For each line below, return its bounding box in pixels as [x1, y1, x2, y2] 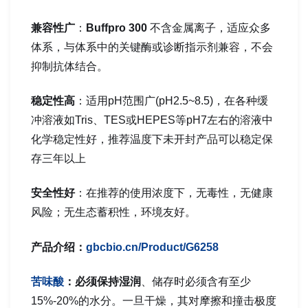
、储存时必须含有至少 [141, 276, 251, 288]
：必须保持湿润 [64, 276, 141, 288]
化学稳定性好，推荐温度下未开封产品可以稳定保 [31, 133, 273, 146]
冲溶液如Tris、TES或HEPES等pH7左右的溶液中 [31, 114, 273, 126]
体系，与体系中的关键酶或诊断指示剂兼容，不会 [31, 41, 273, 53]
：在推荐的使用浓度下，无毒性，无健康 [75, 187, 273, 199]
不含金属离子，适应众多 [150, 21, 271, 34]
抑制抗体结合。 [31, 60, 108, 72]
